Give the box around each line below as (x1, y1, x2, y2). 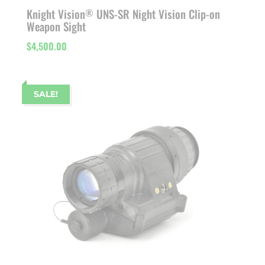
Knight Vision (26, 5, 85, 22)
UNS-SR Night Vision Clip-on (93, 5, 220, 22)
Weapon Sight (26, 18, 86, 35)
